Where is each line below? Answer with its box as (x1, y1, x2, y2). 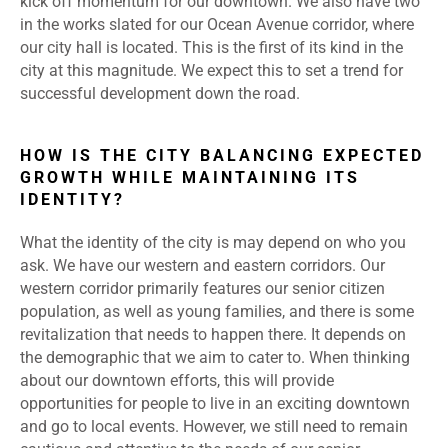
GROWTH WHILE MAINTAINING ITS (20, 168, 360, 188)
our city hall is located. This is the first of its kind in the (20, 38, 403, 58)
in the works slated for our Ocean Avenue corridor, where (20, 15, 414, 35)
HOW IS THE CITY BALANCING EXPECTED (20, 146, 424, 166)
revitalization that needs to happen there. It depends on (20, 325, 406, 345)
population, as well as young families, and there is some (20, 302, 414, 322)
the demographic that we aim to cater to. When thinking (20, 348, 410, 368)
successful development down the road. (20, 84, 304, 104)
